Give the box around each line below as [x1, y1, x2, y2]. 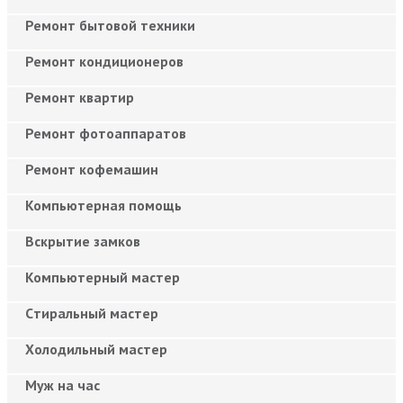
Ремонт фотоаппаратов [25, 123, 186, 142]
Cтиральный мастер [25, 303, 158, 322]
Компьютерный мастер [25, 267, 180, 286]
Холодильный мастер [25, 339, 167, 358]
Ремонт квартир [25, 87, 134, 106]
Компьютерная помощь [25, 195, 182, 214]
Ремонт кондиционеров [25, 51, 184, 70]
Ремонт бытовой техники [25, 15, 195, 34]
